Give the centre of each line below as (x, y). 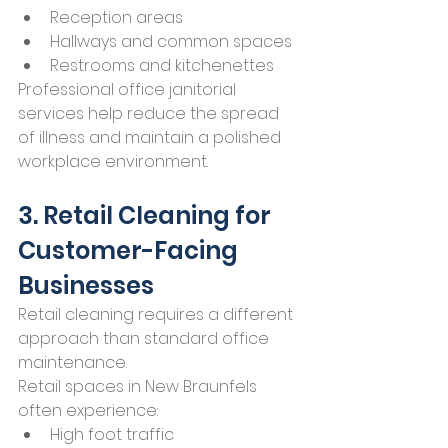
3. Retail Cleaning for (147, 216)
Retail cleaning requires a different (157, 315)
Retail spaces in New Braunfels (139, 387)
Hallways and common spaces (171, 42)
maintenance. (72, 363)
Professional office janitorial (129, 90)
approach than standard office (145, 339)
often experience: (88, 411)
